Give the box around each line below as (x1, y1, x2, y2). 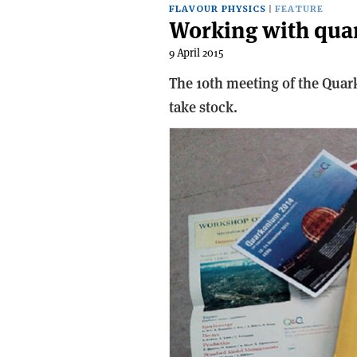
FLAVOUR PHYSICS (169, 3, 266, 15)
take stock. (169, 98, 237, 116)
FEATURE (275, 3, 324, 15)
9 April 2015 (169, 45, 223, 60)
